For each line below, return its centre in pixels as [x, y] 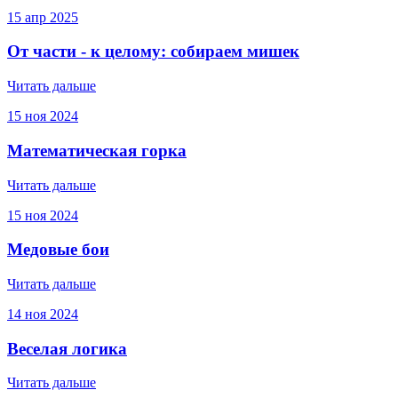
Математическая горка [97, 150]
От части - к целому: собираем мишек [153, 52]
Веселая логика [67, 348]
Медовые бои [58, 250]
